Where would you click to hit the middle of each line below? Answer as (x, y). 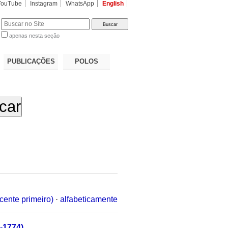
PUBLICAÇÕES (31, 61)
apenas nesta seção (35, 36)
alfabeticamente (89, 199)
